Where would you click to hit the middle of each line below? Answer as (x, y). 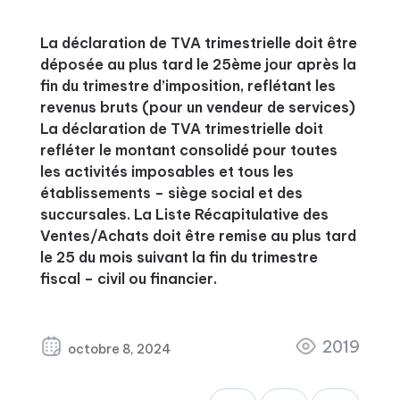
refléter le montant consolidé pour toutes (188, 150)
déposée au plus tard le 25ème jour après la (198, 64)
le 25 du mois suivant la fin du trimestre (179, 257)
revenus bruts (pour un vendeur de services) (197, 107)
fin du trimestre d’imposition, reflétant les (187, 86)
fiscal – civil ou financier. (128, 279)
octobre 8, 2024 (119, 350)
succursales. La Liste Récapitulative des (184, 214)
